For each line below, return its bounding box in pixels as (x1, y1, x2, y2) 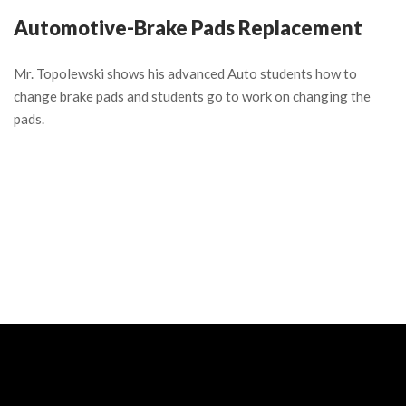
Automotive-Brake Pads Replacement (14, 14, 362, 40)
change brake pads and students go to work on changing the (14, 87, 371, 104)
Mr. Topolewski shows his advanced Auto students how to (14, 64, 357, 82)
